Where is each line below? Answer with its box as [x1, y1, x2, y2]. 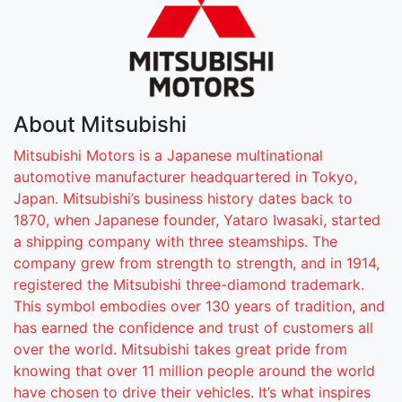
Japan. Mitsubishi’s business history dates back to [13, 188, 353, 207]
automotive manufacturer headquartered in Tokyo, [13, 167, 357, 186]
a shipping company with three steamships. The [13, 232, 337, 250]
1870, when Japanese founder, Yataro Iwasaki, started [13, 210, 380, 229]
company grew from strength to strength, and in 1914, [13, 253, 380, 272]
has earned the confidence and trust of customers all [13, 318, 373, 336]
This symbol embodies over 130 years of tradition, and [13, 296, 385, 315]
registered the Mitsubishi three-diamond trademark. [13, 275, 364, 293]
